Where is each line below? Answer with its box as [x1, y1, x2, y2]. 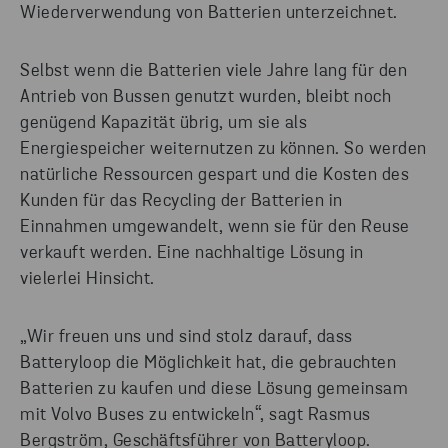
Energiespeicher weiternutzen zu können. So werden [20, 140, 427, 160]
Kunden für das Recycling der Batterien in [20, 192, 343, 212]
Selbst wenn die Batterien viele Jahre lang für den [20, 62, 407, 82]
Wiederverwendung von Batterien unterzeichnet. [20, 4, 398, 24]
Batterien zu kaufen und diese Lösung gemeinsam [20, 380, 408, 400]
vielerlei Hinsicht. [20, 270, 155, 290]
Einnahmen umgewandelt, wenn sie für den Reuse [20, 218, 410, 238]
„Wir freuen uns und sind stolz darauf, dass [20, 328, 353, 348]
